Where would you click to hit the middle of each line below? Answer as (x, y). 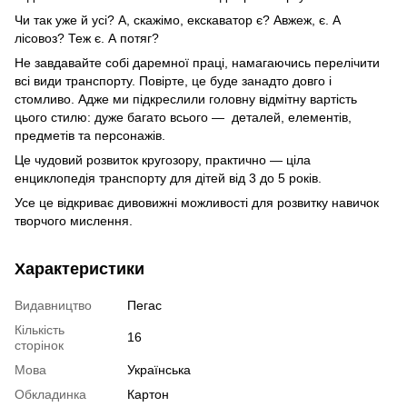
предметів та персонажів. (90, 135)
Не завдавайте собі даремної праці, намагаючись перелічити (197, 62)
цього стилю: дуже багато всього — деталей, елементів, (183, 117)
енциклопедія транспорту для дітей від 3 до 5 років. (170, 178)
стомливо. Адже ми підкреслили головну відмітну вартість (186, 99)
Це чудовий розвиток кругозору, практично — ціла (163, 159)
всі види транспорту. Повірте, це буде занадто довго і (173, 80)
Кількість (40, 329)
